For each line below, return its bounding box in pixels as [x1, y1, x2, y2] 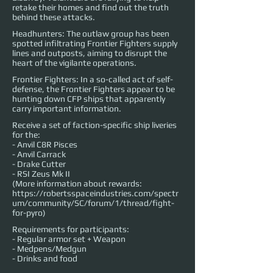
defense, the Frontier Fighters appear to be [12, 84, 175, 94]
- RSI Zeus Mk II [12, 169, 70, 179]
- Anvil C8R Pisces [12, 140, 77, 150]
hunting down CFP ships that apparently [12, 94, 165, 104]
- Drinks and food [12, 253, 77, 264]
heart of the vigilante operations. [12, 58, 136, 68]
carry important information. [12, 104, 121, 114]
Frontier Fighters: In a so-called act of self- [12, 74, 173, 85]
